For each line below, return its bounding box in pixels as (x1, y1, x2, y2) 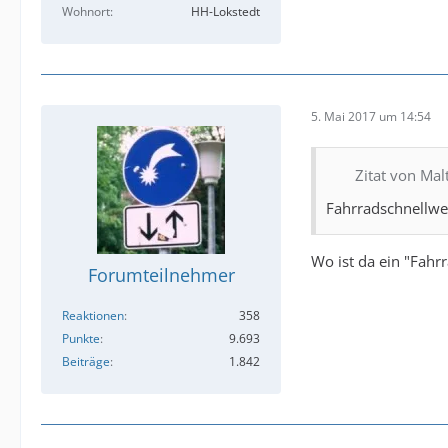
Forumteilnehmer (87, 263, 235, 287)
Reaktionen (62, 307, 124, 324)
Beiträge (62, 353, 110, 370)
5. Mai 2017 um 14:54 (311, 107, 431, 125)
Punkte (62, 330, 100, 347)
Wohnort (62, 3, 110, 20)
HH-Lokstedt (191, 3, 260, 20)
